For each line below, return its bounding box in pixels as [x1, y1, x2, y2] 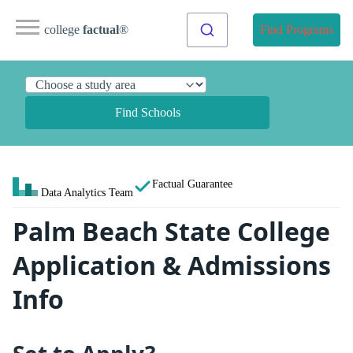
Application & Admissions [13, 248, 331, 282]
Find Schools [114, 106, 180, 119]
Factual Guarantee [152, 177, 232, 190]
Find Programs [260, 23, 333, 36]
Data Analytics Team [41, 186, 133, 199]
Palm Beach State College [13, 214, 330, 248]
